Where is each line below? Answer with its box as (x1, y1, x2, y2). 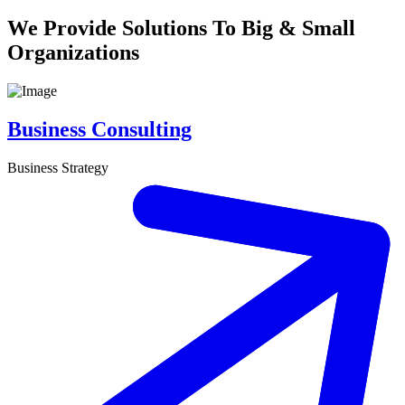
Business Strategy (7, 160, 108, 176)
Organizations (7, 41, 139, 65)
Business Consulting (7, 118, 192, 142)
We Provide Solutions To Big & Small (7, 16, 355, 41)
